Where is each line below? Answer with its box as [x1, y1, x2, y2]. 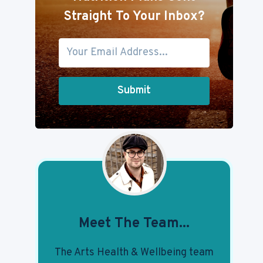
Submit [117, 83, 151, 97]
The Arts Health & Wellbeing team [55, 245, 214, 259]
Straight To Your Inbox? [63, 8, 205, 25]
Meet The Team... [79, 214, 190, 232]
